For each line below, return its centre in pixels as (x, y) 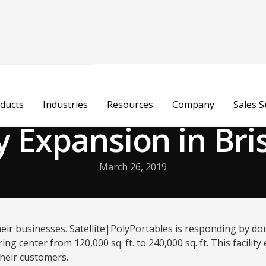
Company (193, 104)
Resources (130, 104)
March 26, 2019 (133, 167)
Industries (65, 104)
